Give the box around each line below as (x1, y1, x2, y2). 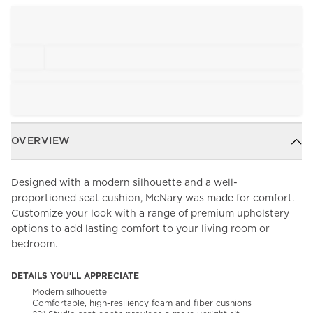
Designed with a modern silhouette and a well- (11, 178, 238, 189)
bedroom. (11, 240, 57, 250)
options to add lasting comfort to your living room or (11, 224, 270, 235)
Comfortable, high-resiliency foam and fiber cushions (32, 299, 252, 308)
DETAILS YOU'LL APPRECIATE (11, 272, 139, 281)
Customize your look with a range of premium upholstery (11, 209, 289, 219)
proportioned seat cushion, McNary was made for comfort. (11, 194, 294, 204)
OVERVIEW (11, 136, 71, 147)
